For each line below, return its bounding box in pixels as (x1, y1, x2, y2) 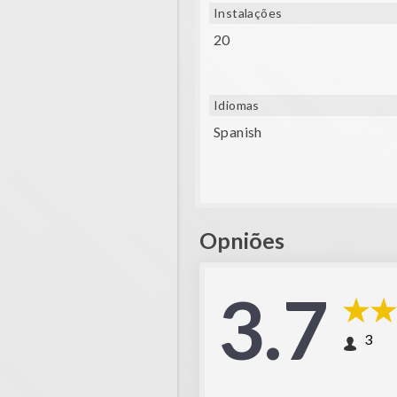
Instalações (214, 5, 283, 20)
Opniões (199, 227, 284, 253)
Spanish (214, 123, 262, 140)
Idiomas (214, 97, 260, 113)
